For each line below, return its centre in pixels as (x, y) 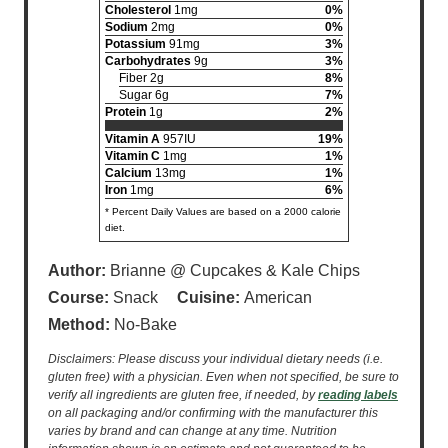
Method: (81, 324)
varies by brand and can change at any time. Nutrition (192, 431)
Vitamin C (132, 156)
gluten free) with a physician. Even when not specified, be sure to (223, 377)
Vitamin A (132, 139)
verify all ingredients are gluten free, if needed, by (183, 395)
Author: (79, 270)
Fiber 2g (141, 78)
